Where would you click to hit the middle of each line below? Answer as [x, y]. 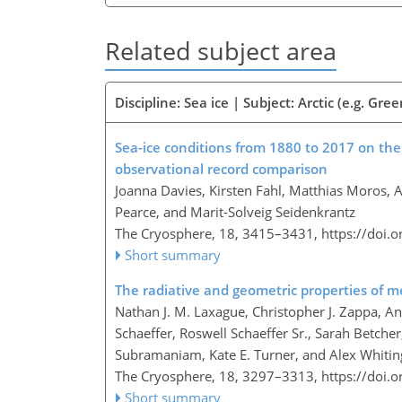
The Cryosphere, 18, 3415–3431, [218, 233]
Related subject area [221, 51]
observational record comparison [221, 168]
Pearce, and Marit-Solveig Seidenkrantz [235, 211]
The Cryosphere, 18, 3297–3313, [218, 376]
